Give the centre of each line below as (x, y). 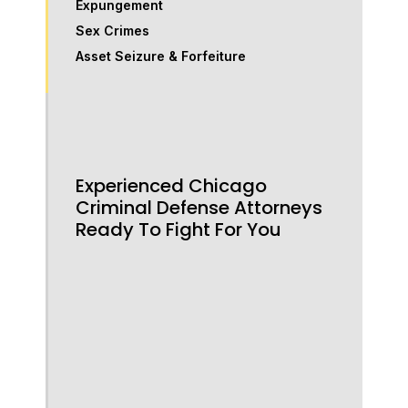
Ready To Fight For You (179, 230)
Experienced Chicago (172, 186)
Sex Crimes (113, 31)
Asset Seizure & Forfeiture (161, 56)
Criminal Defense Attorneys (199, 208)
